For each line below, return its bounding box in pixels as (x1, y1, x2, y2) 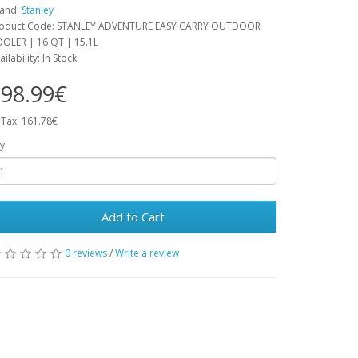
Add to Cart (101, 209, 165, 225)
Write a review (115, 246, 179, 260)
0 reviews (65, 246, 107, 260)
